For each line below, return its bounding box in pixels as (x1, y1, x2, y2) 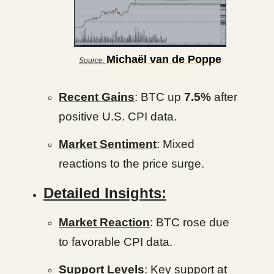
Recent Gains (59, 90, 135, 103)
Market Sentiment (59, 137, 157, 150)
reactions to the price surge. (59, 157, 204, 170)
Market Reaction (59, 215, 150, 229)
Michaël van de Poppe (106, 53, 221, 65)
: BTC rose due (150, 215, 229, 229)
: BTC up (135, 90, 184, 103)
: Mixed (157, 137, 194, 150)
